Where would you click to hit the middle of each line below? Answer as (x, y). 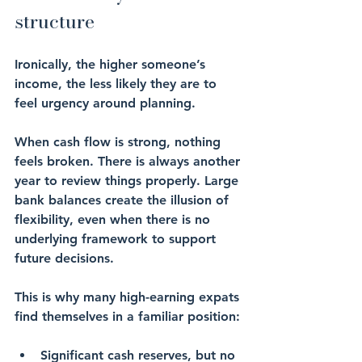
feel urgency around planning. (105, 103)
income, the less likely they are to (118, 84)
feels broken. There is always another (129, 162)
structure (55, 22)
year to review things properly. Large (128, 181)
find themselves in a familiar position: (127, 317)
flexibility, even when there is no (114, 220)
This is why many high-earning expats (129, 297)
